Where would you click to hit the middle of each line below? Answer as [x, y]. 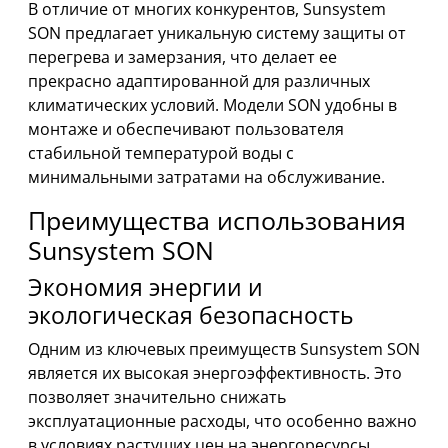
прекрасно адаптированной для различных [199, 81]
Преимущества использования [217, 220]
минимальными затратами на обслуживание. [206, 177]
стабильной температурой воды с [161, 153]
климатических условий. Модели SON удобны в [212, 105]
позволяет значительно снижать [157, 397]
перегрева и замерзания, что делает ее [182, 57]
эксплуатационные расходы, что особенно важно [222, 421]
